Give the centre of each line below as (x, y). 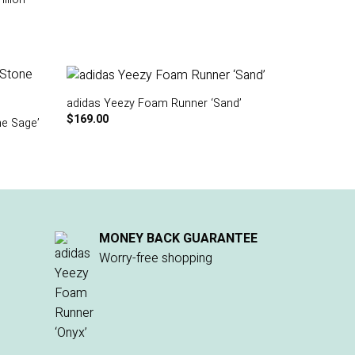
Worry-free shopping (155, 258)
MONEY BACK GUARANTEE (178, 238)
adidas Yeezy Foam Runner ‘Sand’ (154, 104)
